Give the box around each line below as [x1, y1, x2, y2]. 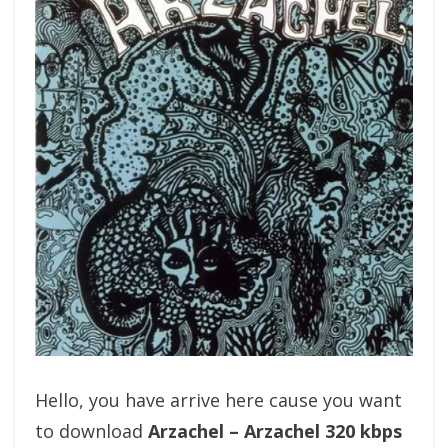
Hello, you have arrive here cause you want [35, 388, 402, 412]
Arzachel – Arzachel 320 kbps [148, 419, 402, 443]
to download [35, 419, 148, 443]
